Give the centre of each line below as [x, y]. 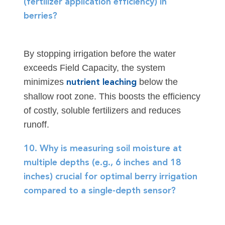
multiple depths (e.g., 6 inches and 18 [102, 163]
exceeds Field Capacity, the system [94, 68]
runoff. [36, 125]
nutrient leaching [101, 83]
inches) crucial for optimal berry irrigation [110, 177]
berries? [40, 16]
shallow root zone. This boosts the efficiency [112, 97]
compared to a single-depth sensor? [99, 191]
